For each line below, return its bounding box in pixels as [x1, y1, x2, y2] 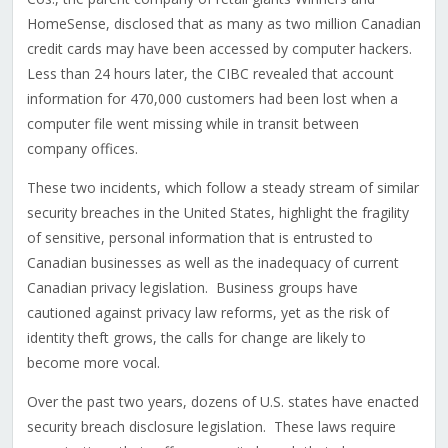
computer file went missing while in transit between [26, 114, 359, 134]
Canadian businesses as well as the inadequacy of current [26, 253, 399, 273]
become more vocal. [26, 353, 168, 373]
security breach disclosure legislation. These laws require [26, 417, 396, 437]
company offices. [26, 139, 146, 159]
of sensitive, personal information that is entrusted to [26, 228, 373, 248]
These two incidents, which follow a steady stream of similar [26, 178, 419, 198]
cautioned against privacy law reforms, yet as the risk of [26, 303, 389, 323]
